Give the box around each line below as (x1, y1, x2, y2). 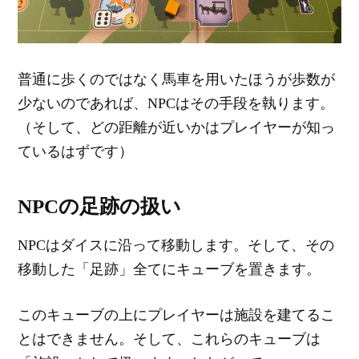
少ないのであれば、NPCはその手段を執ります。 (18, 95, 335, 111)
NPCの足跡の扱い (18, 195, 182, 217)
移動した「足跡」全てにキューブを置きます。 (18, 260, 321, 277)
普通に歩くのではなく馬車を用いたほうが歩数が (18, 71, 336, 87)
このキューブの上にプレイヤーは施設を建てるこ (18, 306, 336, 323)
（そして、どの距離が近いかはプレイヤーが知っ (18, 119, 336, 135)
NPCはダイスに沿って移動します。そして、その (18, 236, 335, 253)
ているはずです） (18, 143, 134, 159)
